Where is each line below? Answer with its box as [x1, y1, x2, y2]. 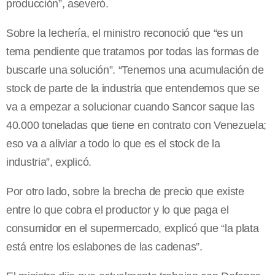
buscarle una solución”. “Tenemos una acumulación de [6, 64, 264, 77]
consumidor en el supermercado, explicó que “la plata [6, 222, 259, 235]
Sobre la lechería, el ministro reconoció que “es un [6, 27, 243, 40]
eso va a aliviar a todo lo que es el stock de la [6, 137, 220, 150]
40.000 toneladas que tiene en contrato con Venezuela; [6, 119, 267, 132]
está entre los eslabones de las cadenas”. [6, 241, 203, 254]
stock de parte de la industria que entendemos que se [6, 82, 260, 95]
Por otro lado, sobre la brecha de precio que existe [6, 185, 244, 198]
